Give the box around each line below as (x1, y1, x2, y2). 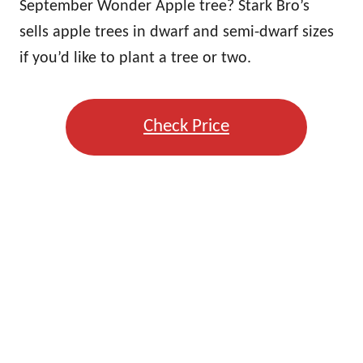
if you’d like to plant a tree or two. (19, 49, 251, 66)
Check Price (143, 117, 229, 136)
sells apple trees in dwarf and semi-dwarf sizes (19, 23, 334, 41)
